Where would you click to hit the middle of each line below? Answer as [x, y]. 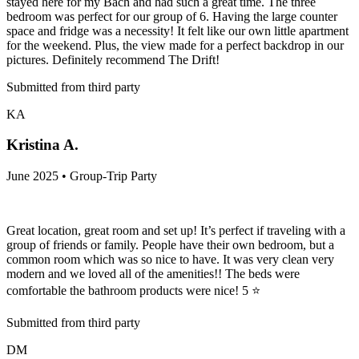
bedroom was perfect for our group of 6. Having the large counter [172, 16]
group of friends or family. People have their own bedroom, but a [170, 244]
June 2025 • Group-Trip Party [82, 175]
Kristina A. [42, 145]
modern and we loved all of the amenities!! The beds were [153, 273]
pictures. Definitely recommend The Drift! [113, 59]
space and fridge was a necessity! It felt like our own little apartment [177, 30]
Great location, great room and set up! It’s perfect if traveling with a [176, 230]
